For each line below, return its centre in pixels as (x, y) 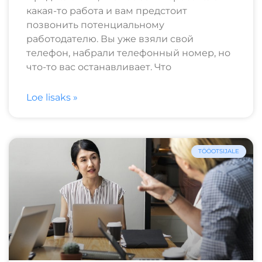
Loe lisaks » (52, 97)
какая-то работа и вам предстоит (107, 11)
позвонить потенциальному (95, 25)
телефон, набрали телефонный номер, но (128, 53)
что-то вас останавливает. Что (99, 67)
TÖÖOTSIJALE (219, 151)
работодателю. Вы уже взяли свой (110, 39)
